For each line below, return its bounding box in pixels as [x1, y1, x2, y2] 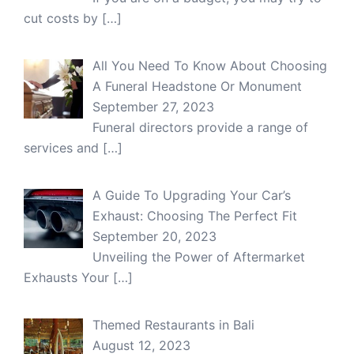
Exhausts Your [24, 269, 113, 285]
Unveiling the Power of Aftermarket [92, 248, 305, 265]
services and [24, 139, 103, 156]
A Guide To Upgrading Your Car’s [92, 186, 291, 203]
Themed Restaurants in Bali [92, 316, 254, 333]
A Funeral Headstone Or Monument [92, 77, 302, 94]
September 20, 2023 [92, 228, 217, 244]
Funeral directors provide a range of [92, 119, 308, 135]
